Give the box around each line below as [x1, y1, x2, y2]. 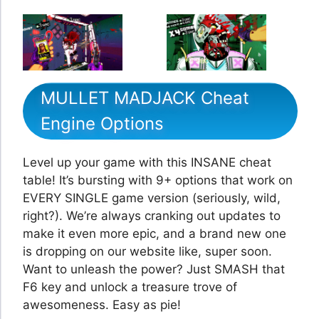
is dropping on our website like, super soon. [23, 244, 272, 258]
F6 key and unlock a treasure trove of [23, 279, 237, 294]
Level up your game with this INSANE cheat [23, 155, 271, 169]
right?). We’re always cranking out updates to [23, 208, 281, 223]
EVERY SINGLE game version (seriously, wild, [23, 190, 281, 205]
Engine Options [41, 113, 164, 134]
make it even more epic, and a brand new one [23, 226, 286, 241]
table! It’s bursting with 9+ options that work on [23, 172, 293, 187]
